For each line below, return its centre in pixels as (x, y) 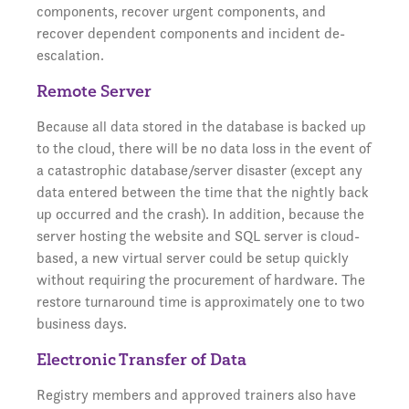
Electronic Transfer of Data (142, 359)
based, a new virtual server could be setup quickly (193, 258)
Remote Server (94, 91)
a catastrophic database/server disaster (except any (199, 170)
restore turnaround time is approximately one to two (200, 302)
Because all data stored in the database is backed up (201, 126)
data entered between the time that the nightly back (203, 192)
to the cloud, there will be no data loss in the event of (204, 148)
